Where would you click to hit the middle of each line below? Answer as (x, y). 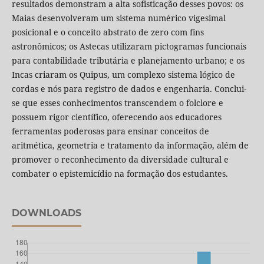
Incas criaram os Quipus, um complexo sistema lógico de (123, 75)
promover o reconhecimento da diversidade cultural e (120, 160)
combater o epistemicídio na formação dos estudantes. (120, 174)
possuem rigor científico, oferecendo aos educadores (116, 117)
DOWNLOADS (46, 213)
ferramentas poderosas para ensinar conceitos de (110, 131)
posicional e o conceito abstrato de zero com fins (108, 32)
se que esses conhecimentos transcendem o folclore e (117, 103)
